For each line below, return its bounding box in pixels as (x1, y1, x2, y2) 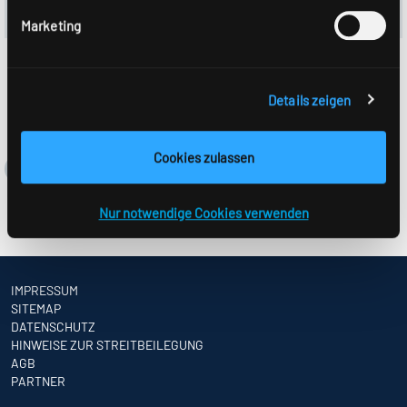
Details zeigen (268, 91, 352, 108)
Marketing (21, 17, 81, 35)
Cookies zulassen (153, 149, 254, 166)
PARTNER (11, 372, 65, 389)
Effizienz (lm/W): (19, 4, 132, 22)
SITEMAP (11, 300, 61, 316)
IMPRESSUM (11, 282, 78, 298)
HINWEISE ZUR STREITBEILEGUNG (11, 336, 203, 352)
